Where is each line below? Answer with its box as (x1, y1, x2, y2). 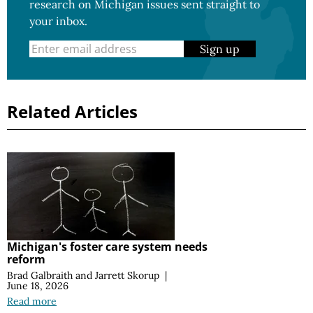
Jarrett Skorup (95, 269, 159, 282)
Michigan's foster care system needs (7, 239, 208, 255)
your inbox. (29, 14, 87, 29)
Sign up (200, 42, 240, 57)
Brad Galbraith (7, 269, 73, 282)
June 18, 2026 (7, 279, 68, 293)
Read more (7, 295, 57, 308)
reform (7, 252, 45, 268)
